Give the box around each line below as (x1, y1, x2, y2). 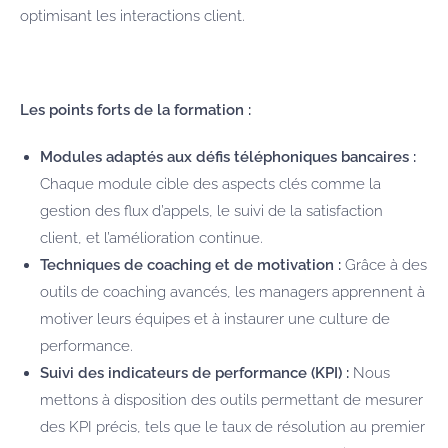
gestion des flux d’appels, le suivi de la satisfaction (40, 201, 383, 220)
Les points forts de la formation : (20, 100, 251, 119)
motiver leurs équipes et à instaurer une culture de (40, 309, 390, 328)
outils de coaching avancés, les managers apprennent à (40, 282, 425, 301)
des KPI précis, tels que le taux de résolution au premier (40, 417, 425, 436)
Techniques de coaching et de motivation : (40, 255, 341, 274)
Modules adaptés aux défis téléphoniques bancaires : (40, 147, 416, 166)
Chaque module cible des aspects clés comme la (40, 174, 381, 193)
